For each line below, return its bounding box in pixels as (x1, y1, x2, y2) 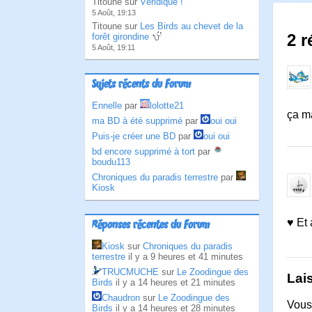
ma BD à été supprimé (92, 116, 182, 126)
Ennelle (92, 100, 122, 111)
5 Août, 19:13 (92, 8, 136, 17)
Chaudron (102, 292, 140, 303)
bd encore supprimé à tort (92, 146, 195, 157)
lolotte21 (150, 100, 184, 111)
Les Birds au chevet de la (140, 21, 243, 31)
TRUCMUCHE (102, 267, 159, 277)
